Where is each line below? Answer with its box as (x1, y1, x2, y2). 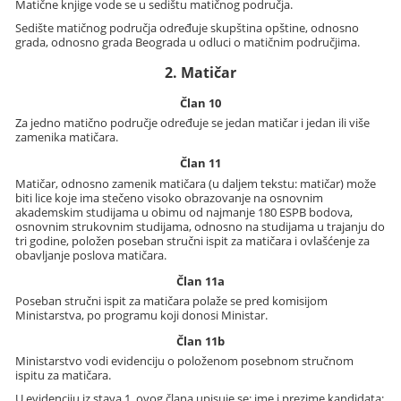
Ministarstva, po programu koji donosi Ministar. (15, 307, 269, 323)
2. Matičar (164, 62, 236, 82)
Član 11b (175, 332, 225, 349)
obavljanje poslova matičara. (15, 246, 167, 263)
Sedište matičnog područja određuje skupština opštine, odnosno (15, 19, 360, 36)
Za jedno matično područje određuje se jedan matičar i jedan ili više (15, 115, 371, 132)
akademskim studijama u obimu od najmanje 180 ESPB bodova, (15, 203, 354, 220)
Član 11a (175, 272, 225, 289)
